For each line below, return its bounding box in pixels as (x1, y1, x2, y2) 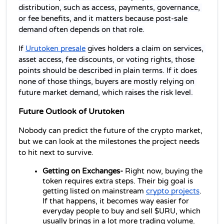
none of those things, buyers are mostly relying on (18, 77, 194, 86)
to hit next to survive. (18, 148, 93, 157)
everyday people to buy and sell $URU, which (42, 206, 200, 215)
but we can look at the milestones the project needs (18, 137, 199, 146)
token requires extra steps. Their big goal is (42, 176, 193, 185)
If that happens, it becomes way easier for (42, 196, 189, 205)
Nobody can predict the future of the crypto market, (18, 126, 202, 135)
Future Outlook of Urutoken (18, 106, 124, 116)
